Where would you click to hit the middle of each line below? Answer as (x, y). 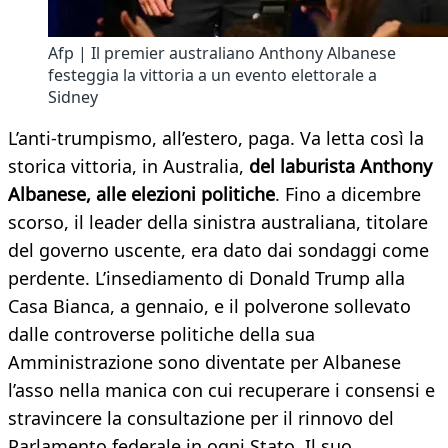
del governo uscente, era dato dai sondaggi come (218, 250)
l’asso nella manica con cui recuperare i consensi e (221, 390)
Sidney (73, 97)
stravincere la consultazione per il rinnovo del (201, 418)
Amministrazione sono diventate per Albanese (204, 362)
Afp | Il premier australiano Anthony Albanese (222, 53)
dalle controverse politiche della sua (161, 334)
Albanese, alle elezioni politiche (141, 194)
